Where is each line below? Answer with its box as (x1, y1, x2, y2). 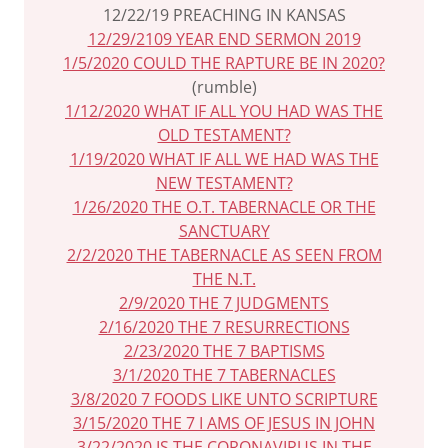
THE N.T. (192, 268, 256, 290)
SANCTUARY (178, 220, 270, 242)
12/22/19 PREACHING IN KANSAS (102, 4, 346, 26)
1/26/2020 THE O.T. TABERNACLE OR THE (72, 196, 376, 218)
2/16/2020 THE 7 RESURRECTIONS (98, 316, 350, 338)
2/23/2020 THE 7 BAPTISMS (123, 340, 325, 362)
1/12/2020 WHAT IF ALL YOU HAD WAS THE (65, 100, 383, 122)
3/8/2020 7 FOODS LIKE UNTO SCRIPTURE (70, 388, 378, 410)
